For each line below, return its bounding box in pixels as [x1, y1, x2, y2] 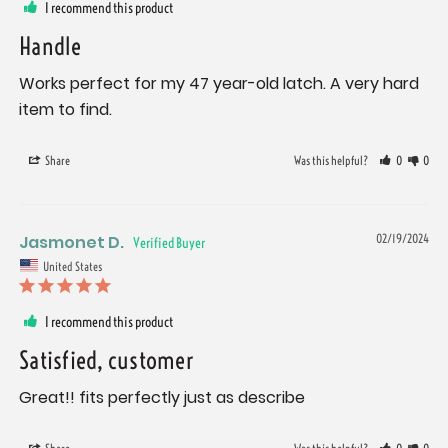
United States [43, 258, 102, 274]
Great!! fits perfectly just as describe [19, 386, 305, 410]
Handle [19, 30, 82, 61]
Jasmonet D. [19, 230, 124, 254]
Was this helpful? [294, 152, 371, 168]
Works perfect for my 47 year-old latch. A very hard [19, 71, 419, 95]
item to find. [19, 97, 112, 121]
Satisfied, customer [19, 345, 193, 376]
